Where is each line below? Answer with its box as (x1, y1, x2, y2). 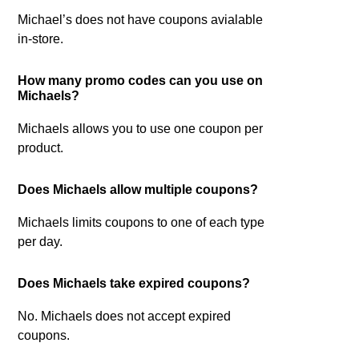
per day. (18, 235, 63, 248)
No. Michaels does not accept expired (18, 309, 232, 323)
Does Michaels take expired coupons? (18, 276, 251, 290)
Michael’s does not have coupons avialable (18, 13, 264, 26)
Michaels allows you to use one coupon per (18, 122, 264, 135)
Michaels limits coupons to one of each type (18, 216, 265, 229)
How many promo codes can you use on (18, 74, 264, 87)
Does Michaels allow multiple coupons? (18, 183, 259, 196)
